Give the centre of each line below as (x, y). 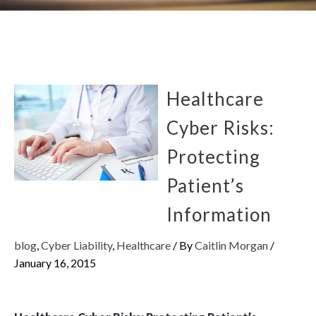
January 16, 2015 (55, 263)
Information (219, 215)
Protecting (214, 157)
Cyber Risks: (221, 128)
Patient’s (206, 186)
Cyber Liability (77, 245)
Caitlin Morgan (231, 245)
